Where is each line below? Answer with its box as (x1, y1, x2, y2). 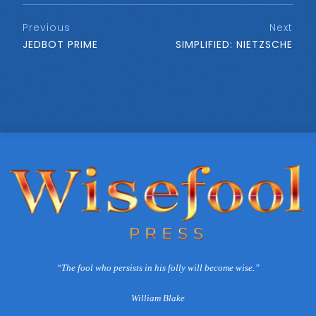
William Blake (131, 292, 185, 303)
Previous (23, 20, 71, 35)
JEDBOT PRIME (23, 37, 98, 52)
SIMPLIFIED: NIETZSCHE (176, 37, 293, 52)
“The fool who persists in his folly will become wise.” (56, 262, 260, 273)
